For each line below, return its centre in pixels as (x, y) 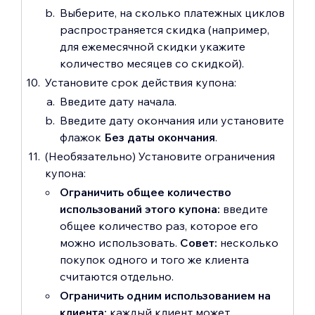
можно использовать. (120, 242)
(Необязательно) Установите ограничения (160, 156)
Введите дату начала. (118, 101)
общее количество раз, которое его (159, 225)
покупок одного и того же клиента (154, 259)
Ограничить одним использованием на (165, 295)
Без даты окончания (160, 137)
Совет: (200, 242)
